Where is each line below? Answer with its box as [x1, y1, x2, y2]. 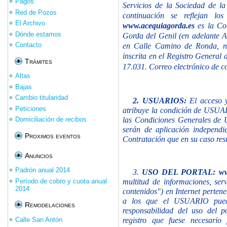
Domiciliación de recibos [15, 116, 87, 124]
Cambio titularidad [15, 94, 68, 102]
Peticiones [15, 104, 46, 112]
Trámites [25, 57, 52, 65]
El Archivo [15, 19, 45, 27]
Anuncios [25, 151, 53, 160]
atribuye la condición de [123, 105, 202, 115]
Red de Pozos [15, 8, 57, 16]
